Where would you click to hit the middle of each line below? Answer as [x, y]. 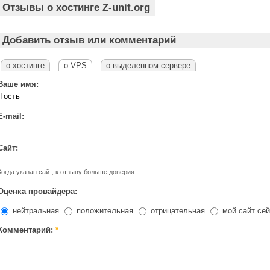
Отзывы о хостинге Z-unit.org [77, 8]
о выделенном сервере [148, 66]
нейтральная [35, 211]
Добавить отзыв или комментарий [89, 40]
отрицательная [177, 211]
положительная [104, 211]
